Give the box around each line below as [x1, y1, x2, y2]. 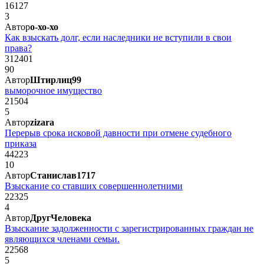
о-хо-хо [30, 21, 58, 32]
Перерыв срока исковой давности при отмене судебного [5, 127, 232, 138]
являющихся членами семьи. [5, 233, 120, 244]
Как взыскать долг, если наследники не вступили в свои [5, 32, 232, 42]
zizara [30, 117, 54, 127]
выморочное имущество [5, 85, 102, 95]
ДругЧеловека [30, 212, 91, 223]
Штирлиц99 [30, 74, 81, 85]
